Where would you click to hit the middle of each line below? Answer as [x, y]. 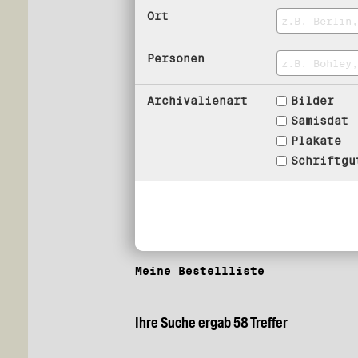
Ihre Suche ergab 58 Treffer [211, 323]
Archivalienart [197, 101]
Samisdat [320, 121]
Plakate [316, 141]
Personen [175, 58]
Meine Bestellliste [199, 271]
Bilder [313, 101]
